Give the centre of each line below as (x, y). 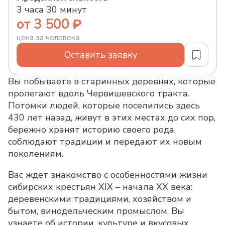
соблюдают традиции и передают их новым (105, 142)
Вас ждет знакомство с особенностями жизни (108, 175)
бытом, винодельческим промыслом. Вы (96, 211)
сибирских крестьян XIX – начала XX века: (100, 187)
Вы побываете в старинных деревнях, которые (112, 81)
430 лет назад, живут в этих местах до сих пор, (112, 118)
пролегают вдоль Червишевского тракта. (99, 93)
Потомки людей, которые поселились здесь (104, 105)
